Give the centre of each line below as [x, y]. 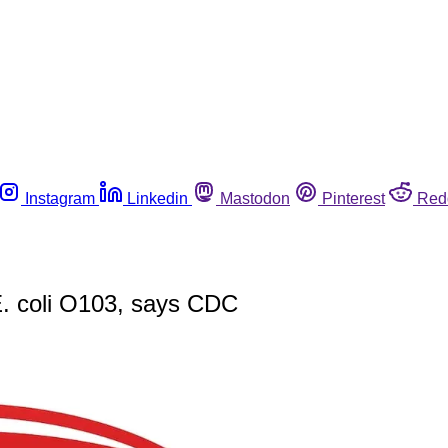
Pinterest [353, 198]
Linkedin [157, 198]
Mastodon [255, 198]
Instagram [60, 198]
